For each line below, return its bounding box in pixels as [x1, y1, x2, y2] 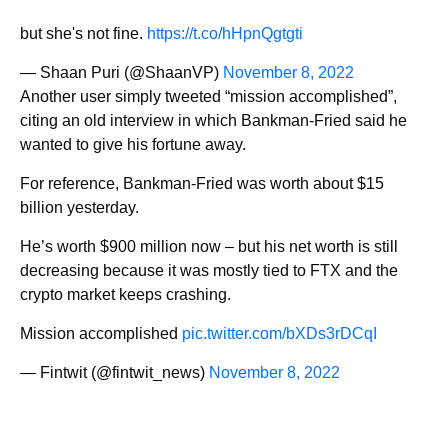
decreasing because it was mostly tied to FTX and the [20, 261, 398, 279]
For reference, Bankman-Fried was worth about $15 [20, 174, 384, 192]
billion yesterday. [20, 198, 139, 216]
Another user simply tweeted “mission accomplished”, [20, 87, 397, 105]
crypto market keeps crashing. [20, 285, 231, 303]
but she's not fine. [20, 24, 147, 42]
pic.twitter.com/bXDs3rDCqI [182, 324, 377, 342]
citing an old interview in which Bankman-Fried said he [20, 111, 407, 129]
